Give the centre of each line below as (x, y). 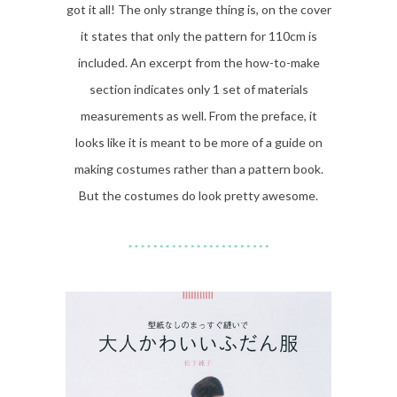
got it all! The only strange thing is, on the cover (198, 10)
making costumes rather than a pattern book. (198, 169)
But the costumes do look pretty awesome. (198, 196)
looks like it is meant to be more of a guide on (198, 143)
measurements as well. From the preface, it (198, 116)
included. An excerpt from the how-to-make (198, 63)
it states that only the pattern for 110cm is (198, 36)
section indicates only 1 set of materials (198, 90)
